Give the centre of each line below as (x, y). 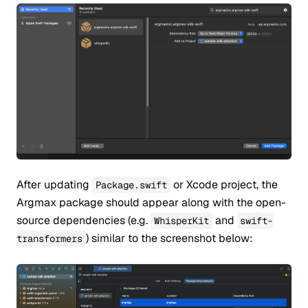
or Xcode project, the (224, 184)
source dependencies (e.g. (84, 220)
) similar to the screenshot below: (169, 238)
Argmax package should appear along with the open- (151, 202)
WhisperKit (181, 220)
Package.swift (131, 185)
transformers (49, 238)
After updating (54, 184)
